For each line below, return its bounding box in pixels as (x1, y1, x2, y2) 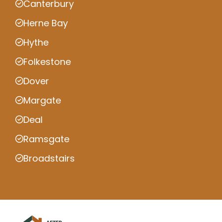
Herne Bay (23, 16, 68, 29)
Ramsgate (23, 132, 69, 145)
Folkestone (23, 55, 71, 68)
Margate (23, 94, 61, 107)
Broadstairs (23, 152, 75, 165)
